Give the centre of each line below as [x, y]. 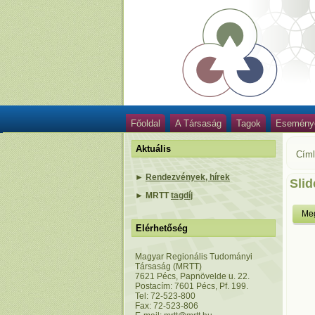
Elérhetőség [162, 228]
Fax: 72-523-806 [167, 306]
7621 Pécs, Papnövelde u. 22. [192, 276]
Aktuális [153, 149]
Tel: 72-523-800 [165, 296]
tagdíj [182, 195]
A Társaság [198, 123]
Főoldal [146, 123]
